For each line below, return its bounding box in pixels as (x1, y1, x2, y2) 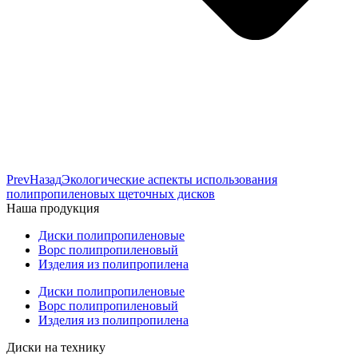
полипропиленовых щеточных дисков (6, 186, 215, 201)
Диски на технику (6, 340, 105, 354)
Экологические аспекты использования (62, 172, 277, 186)
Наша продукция (6, 201, 99, 215)
